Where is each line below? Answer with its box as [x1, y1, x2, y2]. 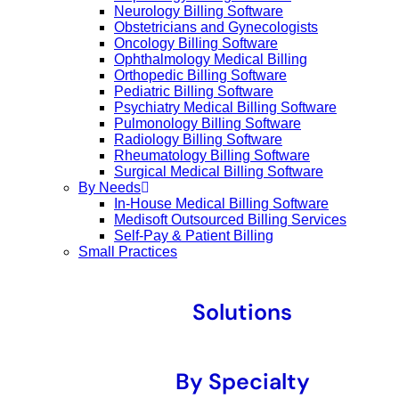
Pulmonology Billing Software [114, 115, 301, 131]
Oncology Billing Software [114, 35, 278, 51]
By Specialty [175, 367, 310, 396]
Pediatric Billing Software [114, 83, 273, 99]
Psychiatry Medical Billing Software [114, 99, 337, 115]
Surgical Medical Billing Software [114, 163, 323, 179]
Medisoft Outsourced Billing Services [114, 211, 346, 227]
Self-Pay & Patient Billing [114, 227, 273, 243]
